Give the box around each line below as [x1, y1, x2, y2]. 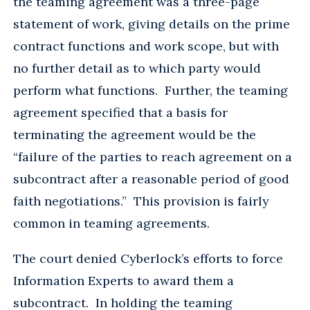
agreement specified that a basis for [13, 104, 228, 120]
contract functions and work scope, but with [13, 37, 279, 54]
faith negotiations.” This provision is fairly [13, 192, 269, 209]
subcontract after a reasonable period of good [13, 170, 289, 187]
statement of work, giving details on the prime [13, 15, 290, 32]
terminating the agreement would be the [13, 126, 256, 143]
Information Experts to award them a [13, 272, 234, 289]
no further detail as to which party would [13, 60, 261, 76]
